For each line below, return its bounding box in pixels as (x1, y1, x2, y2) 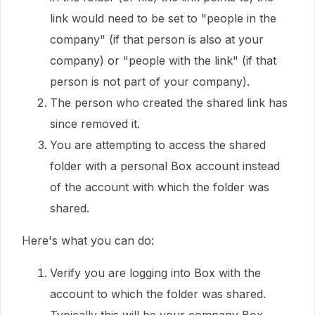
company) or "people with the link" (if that (50, 53, 276, 67)
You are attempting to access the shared (50, 138, 266, 152)
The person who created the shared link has (50, 96, 288, 110)
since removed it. (50, 117, 140, 131)
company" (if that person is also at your (50, 32, 264, 46)
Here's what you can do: (22, 233, 154, 247)
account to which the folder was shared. (50, 287, 266, 301)
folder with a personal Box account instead (50, 159, 280, 173)
